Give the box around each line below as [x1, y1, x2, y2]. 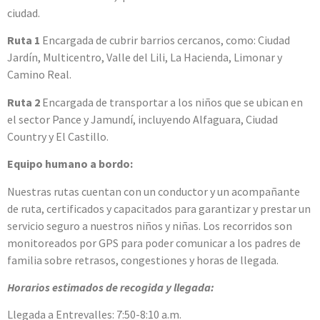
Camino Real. [7, 67, 71, 82]
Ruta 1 [7, 33, 40, 48]
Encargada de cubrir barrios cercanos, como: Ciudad [40, 33, 290, 48]
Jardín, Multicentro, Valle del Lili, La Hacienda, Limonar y [7, 50, 282, 65]
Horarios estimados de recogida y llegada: [7, 280, 214, 295]
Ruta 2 [7, 94, 40, 109]
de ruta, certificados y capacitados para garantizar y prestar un [7, 201, 311, 216]
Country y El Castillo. [7, 129, 109, 144]
